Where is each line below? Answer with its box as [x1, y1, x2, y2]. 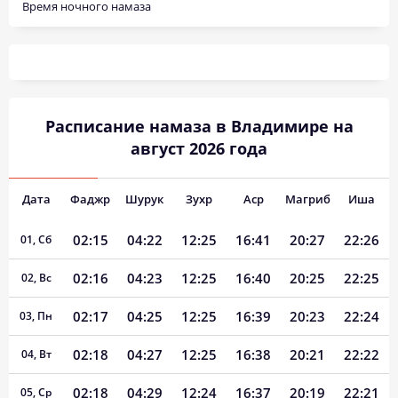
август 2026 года [131, 138, 267, 159]
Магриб [284, 191, 330, 207]
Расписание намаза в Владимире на [44, 115, 354, 137]
